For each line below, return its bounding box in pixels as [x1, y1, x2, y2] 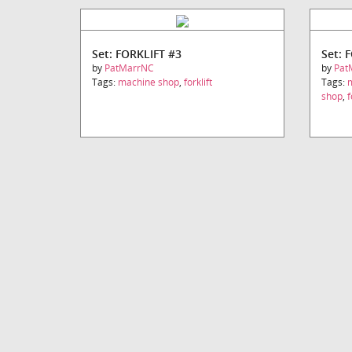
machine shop [118, 75, 179, 89]
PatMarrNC [104, 60, 154, 75]
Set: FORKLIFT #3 [92, 46, 181, 61]
